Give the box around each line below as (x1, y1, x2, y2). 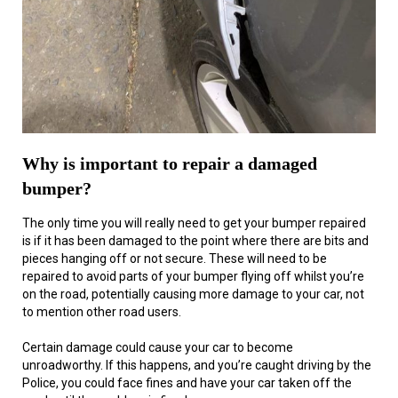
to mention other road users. (22, 305, 181, 320)
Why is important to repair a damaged (22, 154, 317, 174)
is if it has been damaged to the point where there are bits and (22, 234, 369, 249)
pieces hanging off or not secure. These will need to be (22, 251, 327, 267)
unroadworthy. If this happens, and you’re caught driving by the (22, 358, 371, 373)
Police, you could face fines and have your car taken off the (22, 376, 352, 391)
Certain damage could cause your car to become (22, 340, 293, 355)
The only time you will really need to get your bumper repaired (22, 216, 366, 231)
